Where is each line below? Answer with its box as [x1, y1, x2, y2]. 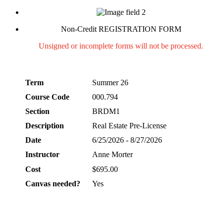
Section [25, 107, 50, 115]
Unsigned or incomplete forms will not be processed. [39, 42, 203, 50]
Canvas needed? [25, 179, 80, 188]
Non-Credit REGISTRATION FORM [60, 25, 181, 33]
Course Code [25, 93, 69, 101]
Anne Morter [92, 150, 133, 159]
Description [25, 121, 64, 130]
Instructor [25, 150, 59, 159]
